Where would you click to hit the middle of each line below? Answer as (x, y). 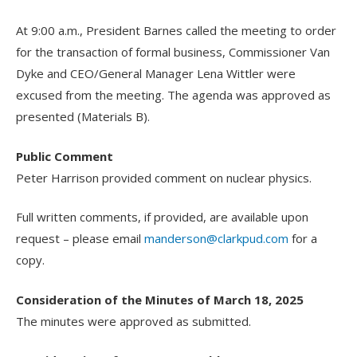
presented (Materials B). (83, 117)
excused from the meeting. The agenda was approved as (174, 95)
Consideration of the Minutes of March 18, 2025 (160, 299)
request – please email (80, 239)
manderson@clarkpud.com (217, 239)
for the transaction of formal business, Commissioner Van (173, 52)
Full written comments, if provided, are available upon (163, 217)
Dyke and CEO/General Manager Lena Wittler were (156, 74)
